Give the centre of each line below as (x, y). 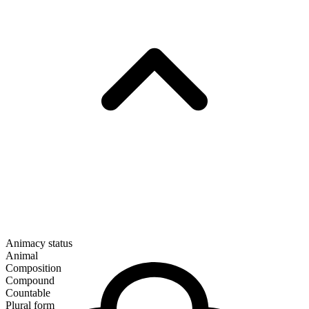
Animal (22, 256)
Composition (33, 268)
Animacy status (39, 243)
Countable (28, 293)
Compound (30, 281)
